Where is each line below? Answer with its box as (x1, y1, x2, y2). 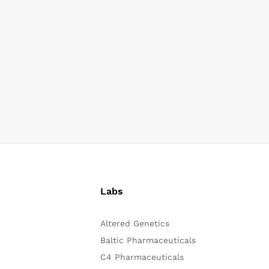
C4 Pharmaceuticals (100, 252, 184, 262)
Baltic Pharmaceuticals (100, 235, 196, 245)
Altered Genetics (100, 218, 169, 228)
